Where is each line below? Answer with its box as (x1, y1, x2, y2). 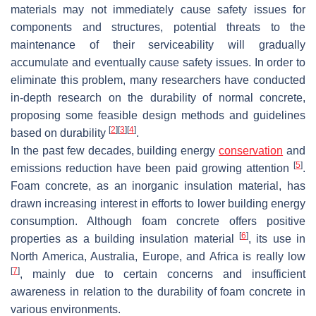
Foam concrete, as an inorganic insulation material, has (11, 179, 305, 192)
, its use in (248, 232, 305, 245)
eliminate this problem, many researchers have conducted (11, 73, 305, 86)
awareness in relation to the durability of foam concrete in (11, 285, 305, 298)
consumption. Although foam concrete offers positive (11, 214, 305, 227)
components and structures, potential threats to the (11, 20, 305, 33)
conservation (219, 144, 284, 157)
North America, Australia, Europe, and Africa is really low (11, 250, 305, 262)
